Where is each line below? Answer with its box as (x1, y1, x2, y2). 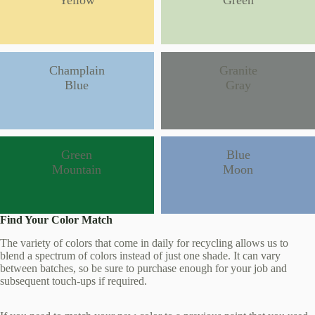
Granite (219, 63, 257, 77)
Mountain (52, 162, 102, 177)
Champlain (49, 63, 105, 77)
